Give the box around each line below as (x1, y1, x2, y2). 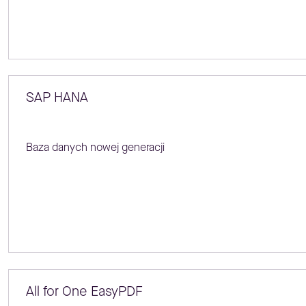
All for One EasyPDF (25, 281, 143, 301)
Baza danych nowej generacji (25, 140, 165, 155)
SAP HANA (25, 88, 88, 107)
